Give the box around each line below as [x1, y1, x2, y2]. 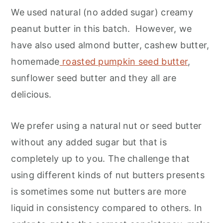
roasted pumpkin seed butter [59, 56, 188, 67]
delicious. [11, 89, 52, 100]
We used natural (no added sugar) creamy [11, 7, 194, 18]
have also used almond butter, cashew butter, [11, 40, 210, 51]
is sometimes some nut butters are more [11, 186, 187, 197]
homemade [11, 56, 60, 67]
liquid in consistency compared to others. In [11, 203, 203, 214]
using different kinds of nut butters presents [11, 170, 205, 181]
